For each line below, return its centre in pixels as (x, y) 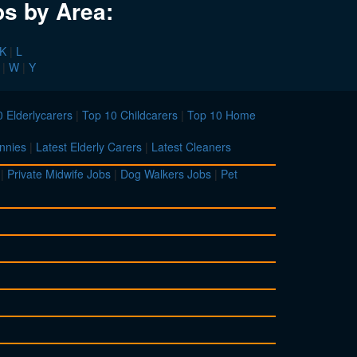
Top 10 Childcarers (130, 115)
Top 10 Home (222, 115)
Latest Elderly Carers (89, 147)
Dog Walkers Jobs (166, 174)
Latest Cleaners (191, 147)
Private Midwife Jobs (59, 174)
